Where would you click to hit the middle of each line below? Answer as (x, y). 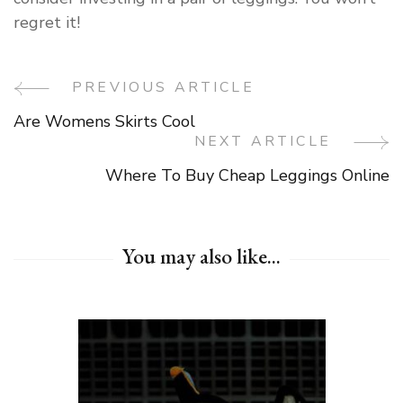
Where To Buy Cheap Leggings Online (247, 175)
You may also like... (201, 255)
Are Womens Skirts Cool (104, 121)
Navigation (90, 147)
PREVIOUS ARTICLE (163, 87)
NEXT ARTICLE (262, 141)
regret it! (47, 22)
